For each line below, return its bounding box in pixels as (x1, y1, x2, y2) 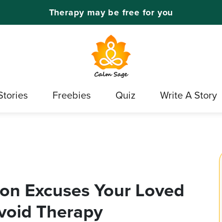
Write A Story (160, 88, 217, 103)
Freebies (53, 88, 91, 103)
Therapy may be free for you (49, 5, 173, 19)
